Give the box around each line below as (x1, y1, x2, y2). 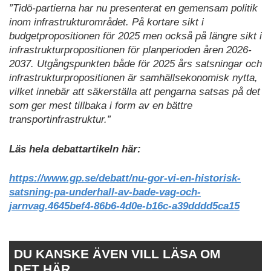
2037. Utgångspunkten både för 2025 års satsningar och (9, 58, 262, 70)
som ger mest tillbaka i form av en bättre (9, 100, 192, 112)
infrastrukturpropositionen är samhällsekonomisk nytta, (9, 72, 258, 84)
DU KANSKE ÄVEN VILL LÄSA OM (14, 246, 221, 261)
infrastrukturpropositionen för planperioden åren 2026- (9, 44, 252, 56)
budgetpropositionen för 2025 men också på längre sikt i (9, 30, 262, 42)
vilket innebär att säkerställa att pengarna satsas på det (9, 86, 260, 98)
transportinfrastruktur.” (9, 114, 111, 126)
